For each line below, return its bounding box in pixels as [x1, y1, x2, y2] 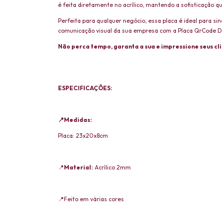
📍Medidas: [58, 116, 92, 124]
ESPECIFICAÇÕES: [58, 84, 112, 92]
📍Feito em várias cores [58, 195, 124, 203]
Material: [64, 164, 93, 171]
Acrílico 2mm [93, 164, 131, 171]
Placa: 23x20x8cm [58, 132, 111, 140]
